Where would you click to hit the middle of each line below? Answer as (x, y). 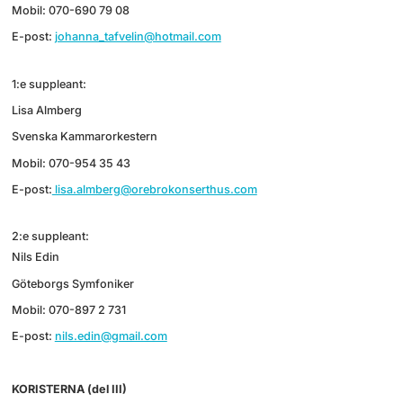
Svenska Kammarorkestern (84, 137)
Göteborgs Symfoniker (72, 283)
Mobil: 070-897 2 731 (68, 309)
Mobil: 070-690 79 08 (70, 11)
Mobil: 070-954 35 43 (71, 163)
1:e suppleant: (49, 84)
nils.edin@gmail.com (111, 336)
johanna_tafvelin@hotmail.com (138, 37)
